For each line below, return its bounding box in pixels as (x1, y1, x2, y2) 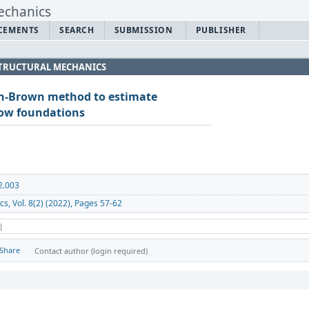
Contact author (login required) (34, 245, 148, 256)
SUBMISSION (114, 24, 173, 37)
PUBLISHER (195, 24, 247, 37)
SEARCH (59, 24, 94, 37)
